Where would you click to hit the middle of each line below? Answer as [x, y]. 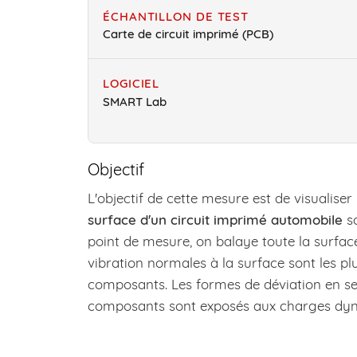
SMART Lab [135, 101]
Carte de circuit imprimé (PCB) [188, 34]
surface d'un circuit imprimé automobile [215, 219]
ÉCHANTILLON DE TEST [176, 16]
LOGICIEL [131, 84]
